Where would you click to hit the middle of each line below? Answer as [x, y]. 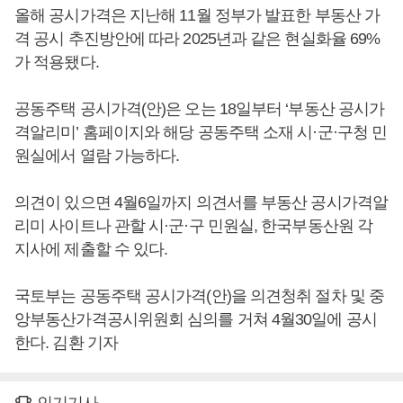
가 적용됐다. [57, 62]
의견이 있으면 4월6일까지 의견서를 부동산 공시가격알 [201, 202]
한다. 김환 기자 [66, 343]
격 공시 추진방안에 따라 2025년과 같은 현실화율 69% [197, 39]
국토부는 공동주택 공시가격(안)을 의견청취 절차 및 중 [200, 296]
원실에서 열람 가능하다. [97, 156]
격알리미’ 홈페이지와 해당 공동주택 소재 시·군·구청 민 [201, 132]
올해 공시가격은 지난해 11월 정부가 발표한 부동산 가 [197, 15]
